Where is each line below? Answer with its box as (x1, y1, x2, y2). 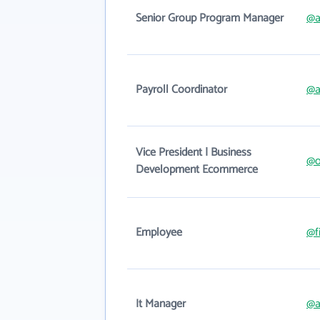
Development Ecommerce (136, 160, 258, 179)
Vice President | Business (136, 143, 251, 162)
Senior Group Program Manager (136, 9, 284, 28)
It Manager (136, 294, 186, 314)
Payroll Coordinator (136, 80, 227, 99)
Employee (136, 223, 182, 242)
